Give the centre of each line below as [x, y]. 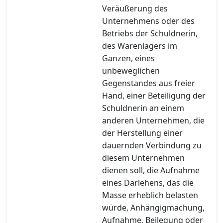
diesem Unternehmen [143, 158]
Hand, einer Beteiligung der [154, 95]
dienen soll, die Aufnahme [151, 170]
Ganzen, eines [128, 58]
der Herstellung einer [142, 133]
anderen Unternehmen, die [153, 120]
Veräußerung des [135, 8]
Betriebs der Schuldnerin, [150, 33]
